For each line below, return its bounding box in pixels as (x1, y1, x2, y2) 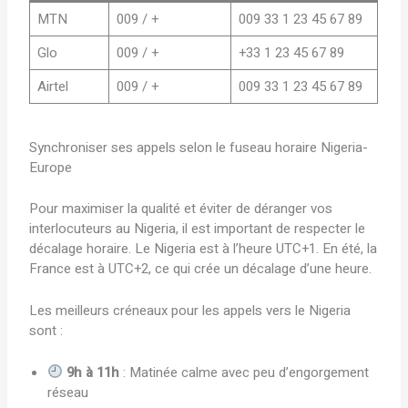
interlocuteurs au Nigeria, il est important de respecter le (29, 218, 366, 239)
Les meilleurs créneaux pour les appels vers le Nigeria (29, 300, 352, 321)
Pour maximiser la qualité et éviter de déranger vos (29, 198, 333, 219)
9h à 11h (66, 362, 120, 382)
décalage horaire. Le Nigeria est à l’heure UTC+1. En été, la (29, 238, 378, 259)
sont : (29, 320, 64, 341)
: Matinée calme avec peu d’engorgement (119, 362, 370, 382)
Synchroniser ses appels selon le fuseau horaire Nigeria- (29, 138, 369, 158)
